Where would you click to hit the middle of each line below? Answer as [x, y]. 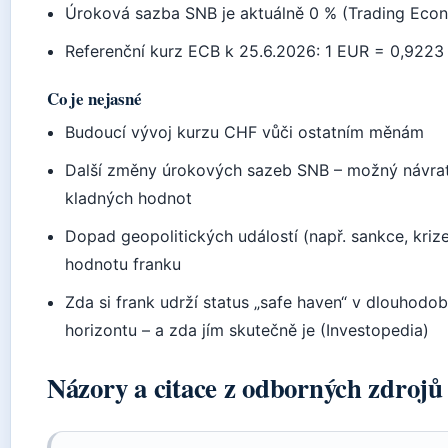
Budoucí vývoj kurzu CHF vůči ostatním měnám [245, 131]
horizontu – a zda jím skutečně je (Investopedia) [247, 329]
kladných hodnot [129, 197]
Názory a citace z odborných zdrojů [245, 387]
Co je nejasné [94, 98]
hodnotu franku [123, 263]
